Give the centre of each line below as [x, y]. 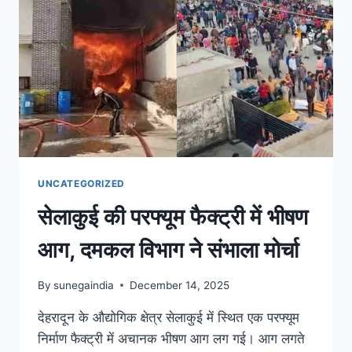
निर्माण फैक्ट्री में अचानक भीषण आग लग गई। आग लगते [171, 338]
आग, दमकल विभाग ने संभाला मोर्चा [168, 250]
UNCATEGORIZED [81, 184]
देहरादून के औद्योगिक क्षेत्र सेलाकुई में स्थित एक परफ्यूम [169, 317]
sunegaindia [84, 285]
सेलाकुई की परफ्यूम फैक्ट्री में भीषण [173, 217]
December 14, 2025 [180, 285]
